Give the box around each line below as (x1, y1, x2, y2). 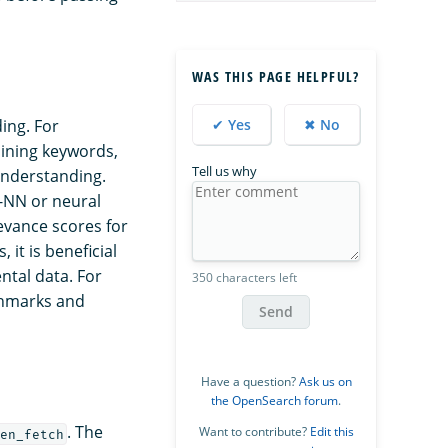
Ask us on (298, 372, 352, 390)
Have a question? (200, 372, 299, 390)
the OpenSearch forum (211, 391, 338, 409)
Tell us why (192, 161, 257, 180)
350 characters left (192, 268, 297, 286)
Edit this (309, 422, 354, 440)
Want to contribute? (198, 422, 310, 440)
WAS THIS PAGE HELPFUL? (192, 66, 360, 86)
